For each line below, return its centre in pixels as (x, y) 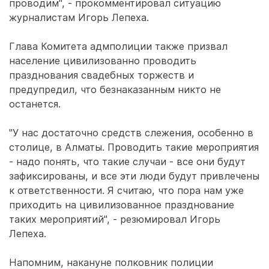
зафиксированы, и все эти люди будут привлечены (134, 176)
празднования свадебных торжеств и (101, 75)
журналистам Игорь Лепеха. (79, 17)
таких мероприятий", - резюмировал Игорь (115, 219)
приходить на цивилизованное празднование (122, 205)
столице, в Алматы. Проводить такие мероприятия (134, 147)
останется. (35, 104)
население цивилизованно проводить (103, 61)
